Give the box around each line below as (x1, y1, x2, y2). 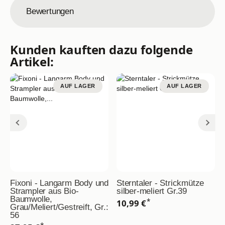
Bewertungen (26, 6, 74, 16)
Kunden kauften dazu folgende (10, 41, 193, 58)
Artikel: (10, 53, 54, 70)
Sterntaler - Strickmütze (117, 178, 204, 188)
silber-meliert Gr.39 (117, 186, 187, 196)
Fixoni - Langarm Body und (10, 178, 109, 188)
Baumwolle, (10, 194, 53, 204)
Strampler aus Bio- (10, 186, 79, 196)
